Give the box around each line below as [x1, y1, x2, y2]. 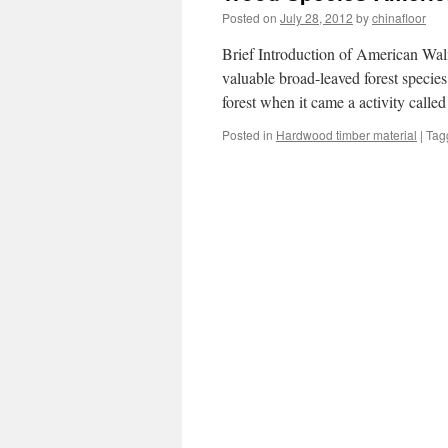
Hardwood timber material [276, 126, 417, 143]
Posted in [222, 126, 273, 143]
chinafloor [372, 9, 426, 26]
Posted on [222, 9, 277, 26]
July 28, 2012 [280, 9, 353, 26]
